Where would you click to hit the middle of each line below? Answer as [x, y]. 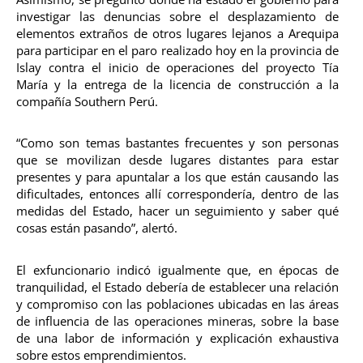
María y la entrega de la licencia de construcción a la [177, 85]
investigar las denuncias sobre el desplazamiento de [177, 17]
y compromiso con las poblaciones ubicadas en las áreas [177, 303]
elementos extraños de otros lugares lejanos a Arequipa [177, 34]
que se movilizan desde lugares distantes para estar [177, 160]
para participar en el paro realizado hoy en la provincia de [177, 51]
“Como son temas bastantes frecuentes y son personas [177, 143]
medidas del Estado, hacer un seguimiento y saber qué [177, 211]
